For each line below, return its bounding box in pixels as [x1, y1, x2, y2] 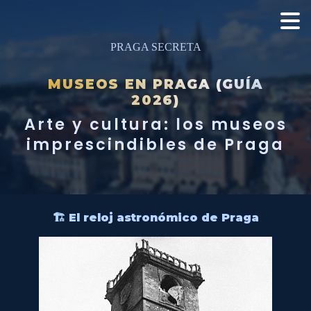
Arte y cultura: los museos [24, 113, 287, 136]
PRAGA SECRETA [110, 40, 201, 53]
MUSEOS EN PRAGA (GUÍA [47, 75, 264, 92]
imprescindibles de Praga [26, 133, 285, 156]
